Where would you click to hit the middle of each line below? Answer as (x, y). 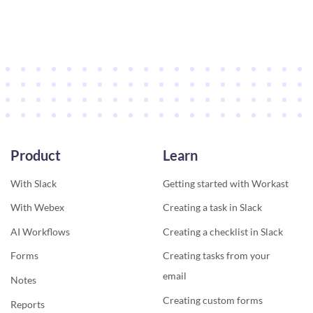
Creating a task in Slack (212, 208)
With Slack (34, 183)
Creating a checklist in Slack (223, 231)
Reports (28, 304)
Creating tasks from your (216, 256)
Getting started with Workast (225, 183)
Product (36, 155)
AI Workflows (40, 231)
